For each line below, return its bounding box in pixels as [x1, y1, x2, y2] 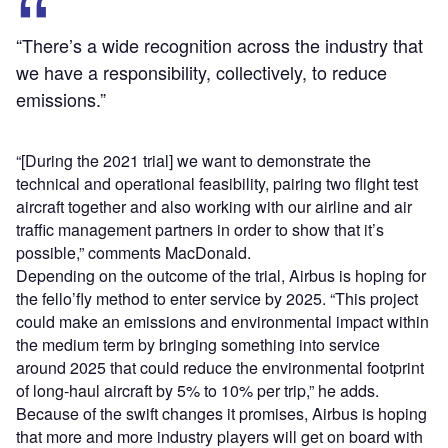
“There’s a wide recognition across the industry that [16, 32, 423, 59]
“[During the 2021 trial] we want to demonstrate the [16, 149, 371, 173]
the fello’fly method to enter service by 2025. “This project [16, 287, 418, 311]
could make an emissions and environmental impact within [16, 310, 429, 334]
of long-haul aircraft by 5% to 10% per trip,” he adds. [16, 379, 379, 403]
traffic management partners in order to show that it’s [16, 218, 384, 242]
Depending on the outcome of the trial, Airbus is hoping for [16, 264, 426, 288]
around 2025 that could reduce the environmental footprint [16, 356, 424, 380]
